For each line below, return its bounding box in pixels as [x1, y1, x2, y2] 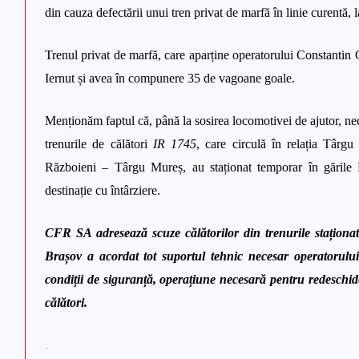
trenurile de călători [45, 136, 153, 151]
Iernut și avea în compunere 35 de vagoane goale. [45, 71, 295, 85]
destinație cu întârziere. [45, 183, 160, 197]
